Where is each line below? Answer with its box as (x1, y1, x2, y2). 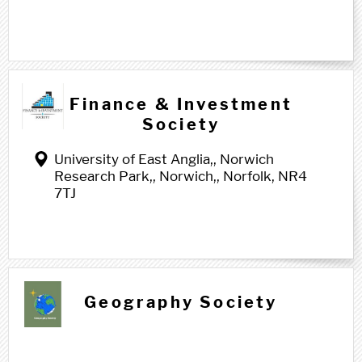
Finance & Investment (69, 95, 293, 114)
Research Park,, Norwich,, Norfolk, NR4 (54, 168, 307, 184)
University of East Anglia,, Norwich (54, 151, 274, 167)
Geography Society (84, 293, 278, 312)
